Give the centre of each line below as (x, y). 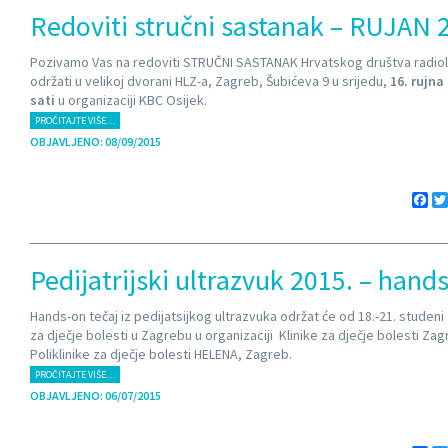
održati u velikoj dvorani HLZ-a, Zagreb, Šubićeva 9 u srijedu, (210, 81)
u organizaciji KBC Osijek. (131, 100)
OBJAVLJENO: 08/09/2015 (95, 141)
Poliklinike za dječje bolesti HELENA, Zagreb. (161, 354)
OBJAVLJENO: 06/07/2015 (95, 395)
